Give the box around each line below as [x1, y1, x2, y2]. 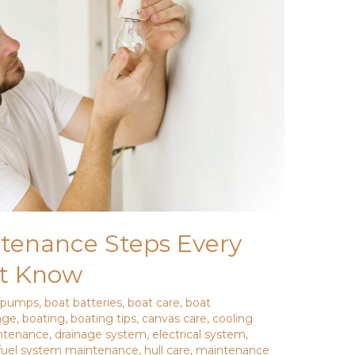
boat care [128, 296, 181, 311]
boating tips [71, 311, 137, 326]
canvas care [142, 311, 208, 326]
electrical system [152, 327, 246, 342]
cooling [212, 311, 254, 326]
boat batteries [44, 296, 123, 311]
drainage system [55, 327, 147, 342]
